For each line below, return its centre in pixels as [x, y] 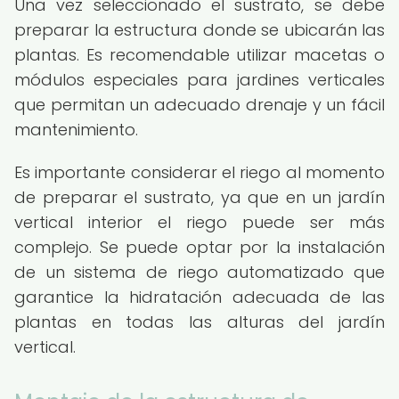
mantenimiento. [76, 130]
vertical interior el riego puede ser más [199, 222]
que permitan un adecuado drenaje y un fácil [199, 105]
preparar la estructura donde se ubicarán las [199, 30]
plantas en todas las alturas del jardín [199, 322]
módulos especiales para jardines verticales [199, 80]
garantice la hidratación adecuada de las [199, 297]
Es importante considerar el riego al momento [199, 172]
